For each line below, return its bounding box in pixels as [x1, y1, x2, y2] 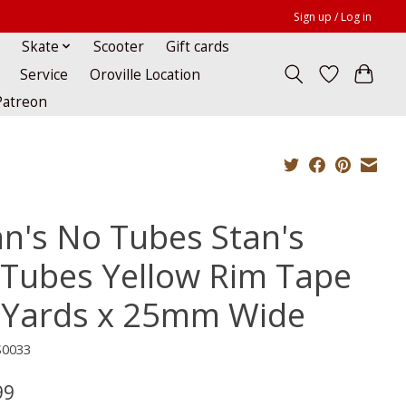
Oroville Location [89, 64, 200, 84]
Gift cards [166, 36, 230, 56]
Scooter [93, 36, 145, 56]
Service [19, 64, 68, 84]
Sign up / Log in [294, 8, 372, 24]
